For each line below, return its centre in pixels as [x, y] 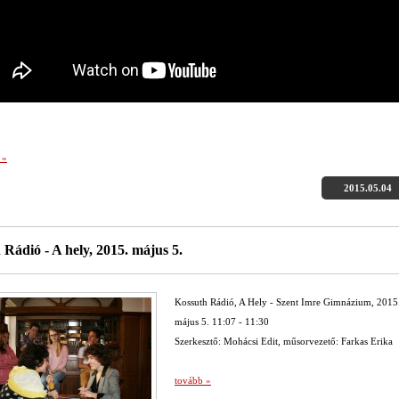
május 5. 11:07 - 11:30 [222, 322]
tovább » [193, 381]
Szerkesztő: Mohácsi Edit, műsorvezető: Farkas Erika [284, 342]
